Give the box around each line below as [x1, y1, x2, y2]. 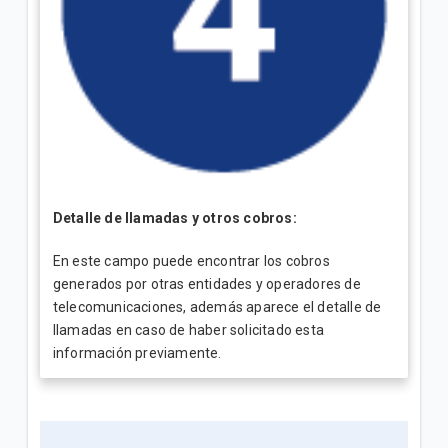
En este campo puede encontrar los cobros [52, 253, 330, 270]
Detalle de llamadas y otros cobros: [52, 210, 297, 227]
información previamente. [52, 345, 222, 362]
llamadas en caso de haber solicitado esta [52, 322, 324, 339]
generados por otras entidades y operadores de [52, 276, 361, 293]
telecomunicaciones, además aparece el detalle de [52, 299, 382, 316]
